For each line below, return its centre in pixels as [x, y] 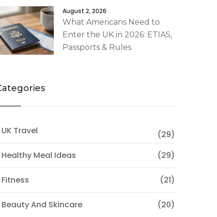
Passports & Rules [97, 47]
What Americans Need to [111, 22]
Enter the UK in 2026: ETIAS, [117, 35]
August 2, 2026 [85, 11]
